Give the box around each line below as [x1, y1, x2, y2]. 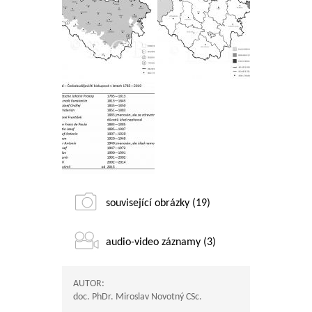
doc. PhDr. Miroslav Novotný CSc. [73, 292, 202, 303]
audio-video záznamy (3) [106, 237, 216, 249]
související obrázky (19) [106, 198, 210, 210]
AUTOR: [73, 279, 104, 290]
